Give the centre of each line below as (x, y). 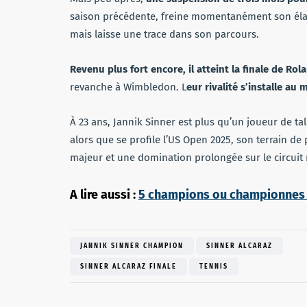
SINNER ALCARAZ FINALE (128, 266)
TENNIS (214, 266)
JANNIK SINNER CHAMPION (132, 246)
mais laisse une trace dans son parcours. (164, 34)
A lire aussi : (104, 194)
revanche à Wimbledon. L (128, 87)
